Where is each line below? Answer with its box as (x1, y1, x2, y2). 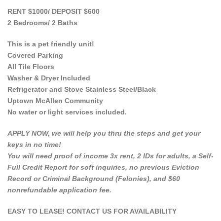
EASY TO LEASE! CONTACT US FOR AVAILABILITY (7, 207, 177, 216)
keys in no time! (7, 141, 61, 149)
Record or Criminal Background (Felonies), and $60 (7, 175, 180, 183)
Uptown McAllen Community (7, 97, 103, 105)
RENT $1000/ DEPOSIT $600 (7, 7, 100, 16)
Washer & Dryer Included (7, 74, 90, 82)
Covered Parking (7, 51, 63, 60)
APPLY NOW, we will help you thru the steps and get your (7, 129, 200, 138)
